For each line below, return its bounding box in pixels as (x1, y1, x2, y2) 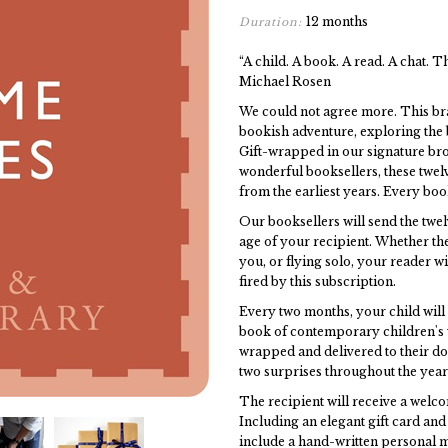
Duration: (239, 15, 306, 29)
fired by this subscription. (239, 274, 399, 289)
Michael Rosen (239, 74, 331, 89)
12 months (306, 14, 368, 29)
